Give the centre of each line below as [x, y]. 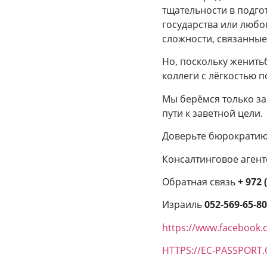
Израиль [183, 205]
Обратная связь [200, 181]
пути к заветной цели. [212, 113]
